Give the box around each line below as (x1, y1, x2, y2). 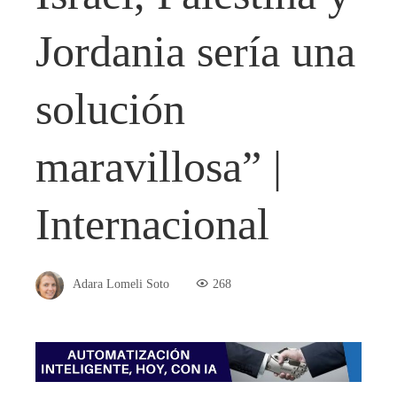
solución (35, 83, 185, 134)
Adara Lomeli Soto (73, 276, 169, 292)
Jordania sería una (35, 26, 355, 76)
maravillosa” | (35, 141, 282, 191)
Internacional (35, 198, 269, 249)
